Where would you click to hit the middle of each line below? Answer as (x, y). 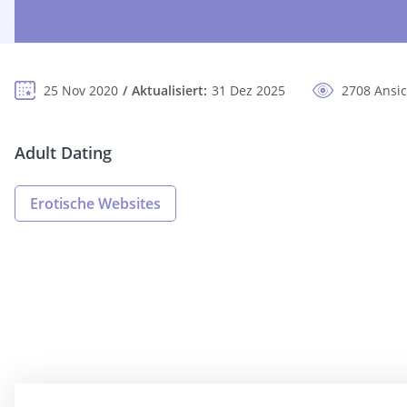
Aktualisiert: (169, 91)
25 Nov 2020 (81, 91)
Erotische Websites (95, 204)
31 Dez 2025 (248, 91)
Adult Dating (63, 153)
